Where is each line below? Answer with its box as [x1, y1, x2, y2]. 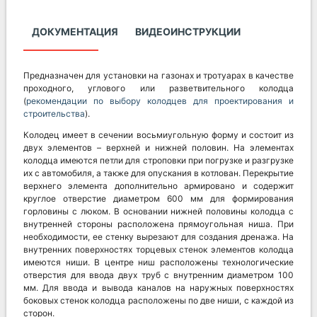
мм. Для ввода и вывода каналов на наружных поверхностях [23, 282, 294, 294]
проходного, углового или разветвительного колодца [23, 83, 294, 94]
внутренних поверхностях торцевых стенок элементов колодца [23, 244, 294, 255]
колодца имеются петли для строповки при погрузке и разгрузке [23, 155, 294, 166]
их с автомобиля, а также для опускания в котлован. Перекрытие [23, 168, 294, 179]
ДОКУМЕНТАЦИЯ [32, 25, 118, 38]
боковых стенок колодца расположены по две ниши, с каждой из [23, 295, 294, 306]
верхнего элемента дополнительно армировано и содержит [23, 180, 294, 192]
